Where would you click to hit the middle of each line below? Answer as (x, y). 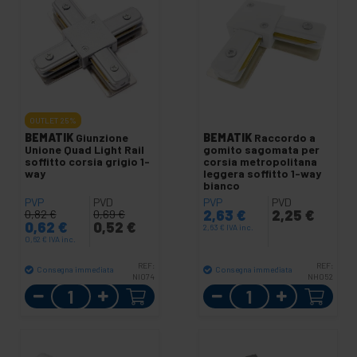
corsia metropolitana (260, 161)
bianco (221, 185)
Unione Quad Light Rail (84, 149)
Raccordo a (284, 137)
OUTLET (43, 120)
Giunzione (102, 137)
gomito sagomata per (261, 149)
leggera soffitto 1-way (262, 173)
